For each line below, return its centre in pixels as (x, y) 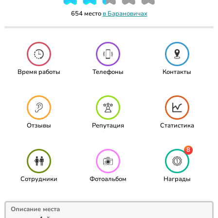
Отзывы (39, 125)
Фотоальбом (108, 179)
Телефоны (108, 72)
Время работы (39, 72)
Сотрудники (39, 179)
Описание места (35, 209)
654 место (87, 13)
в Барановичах (125, 13)
